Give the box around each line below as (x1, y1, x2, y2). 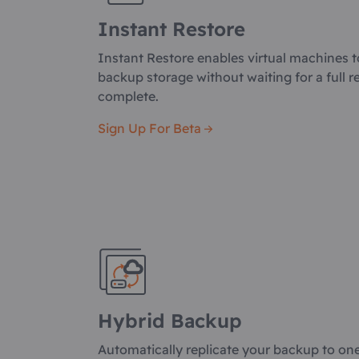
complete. (98, 88, 159, 104)
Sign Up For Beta (98, 120, 201, 136)
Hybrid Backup (98, 309, 242, 333)
